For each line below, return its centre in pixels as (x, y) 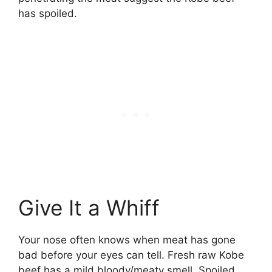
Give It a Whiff (89, 207)
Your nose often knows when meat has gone (127, 240)
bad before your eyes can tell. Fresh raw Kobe (131, 255)
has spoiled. (48, 14)
